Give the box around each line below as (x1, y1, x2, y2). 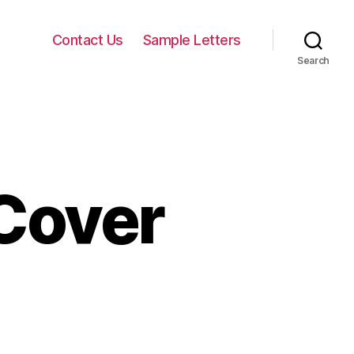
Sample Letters (142, 31, 241, 48)
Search (296, 55, 330, 66)
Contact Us (51, 31, 123, 48)
